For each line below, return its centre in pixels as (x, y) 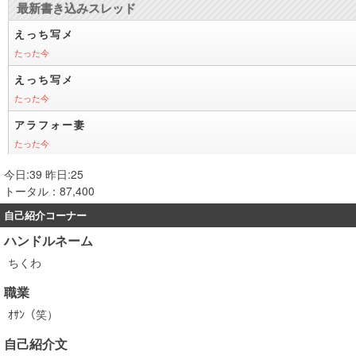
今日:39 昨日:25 (44, 174)
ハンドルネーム (48, 240)
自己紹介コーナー (45, 215)
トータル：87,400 (49, 191)
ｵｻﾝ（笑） (33, 314)
